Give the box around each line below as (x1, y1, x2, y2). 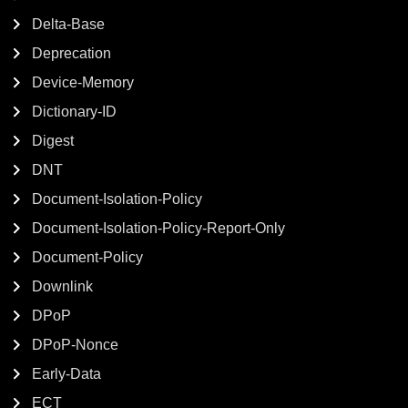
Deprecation (32, 46, 111, 61)
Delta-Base (32, 16, 105, 32)
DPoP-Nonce (32, 337, 118, 352)
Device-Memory (32, 75, 134, 90)
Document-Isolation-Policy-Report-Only (32, 220, 285, 236)
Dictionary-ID (32, 104, 117, 119)
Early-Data (32, 366, 101, 382)
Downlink (32, 279, 93, 294)
